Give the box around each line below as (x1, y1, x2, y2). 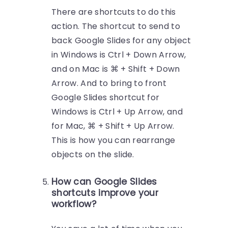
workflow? (51, 198, 96, 211)
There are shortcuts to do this (51, 6, 176, 18)
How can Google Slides (51, 176, 157, 188)
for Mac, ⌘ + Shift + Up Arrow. (51, 120, 175, 132)
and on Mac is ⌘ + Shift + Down (51, 63, 180, 75)
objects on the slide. (51, 149, 134, 161)
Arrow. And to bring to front (51, 77, 167, 90)
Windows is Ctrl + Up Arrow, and (51, 106, 183, 118)
